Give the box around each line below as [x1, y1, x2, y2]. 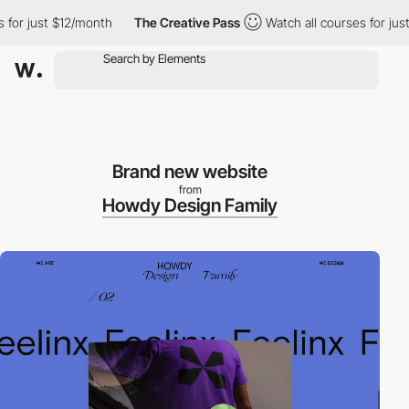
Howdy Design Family [102, 194, 278, 216]
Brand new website [112, 161, 267, 183]
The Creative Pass [110, 15, 217, 30]
